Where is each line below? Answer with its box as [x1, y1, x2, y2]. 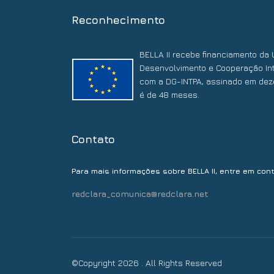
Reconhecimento [72, 13, 165, 27]
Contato [72, 133, 115, 146]
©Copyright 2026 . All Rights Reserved [72, 257, 222, 268]
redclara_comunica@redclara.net [72, 188, 209, 199]
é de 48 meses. [139, 89, 199, 100]
